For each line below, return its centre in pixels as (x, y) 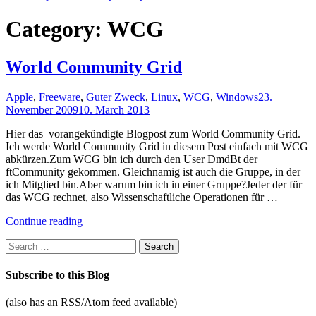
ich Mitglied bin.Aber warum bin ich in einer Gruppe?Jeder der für (154, 184)
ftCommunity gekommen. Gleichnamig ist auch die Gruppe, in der (153, 171)
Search (20, 244)
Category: (56, 29)
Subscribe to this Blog (57, 275)
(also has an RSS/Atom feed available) (91, 303)
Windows (237, 97)
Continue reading (44, 221)
